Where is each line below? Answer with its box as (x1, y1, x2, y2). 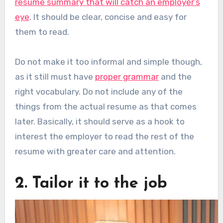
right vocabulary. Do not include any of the (14, 86, 183, 97)
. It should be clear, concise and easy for (29, 11, 187, 22)
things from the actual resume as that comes (14, 101, 197, 111)
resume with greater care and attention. (14, 146, 176, 156)
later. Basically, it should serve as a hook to (14, 116, 185, 126)
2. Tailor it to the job (14, 175, 167, 192)
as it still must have (14, 71, 95, 82)
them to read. (14, 26, 69, 37)
